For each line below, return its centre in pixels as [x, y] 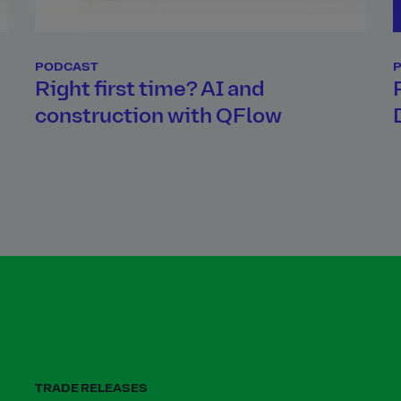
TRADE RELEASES [91, 389]
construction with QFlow [158, 117]
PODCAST [67, 68]
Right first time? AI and [150, 90]
